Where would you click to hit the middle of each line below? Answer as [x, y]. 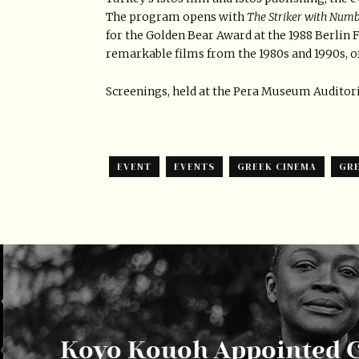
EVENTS [194, 166]
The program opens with [176, 16]
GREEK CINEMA [277, 166]
